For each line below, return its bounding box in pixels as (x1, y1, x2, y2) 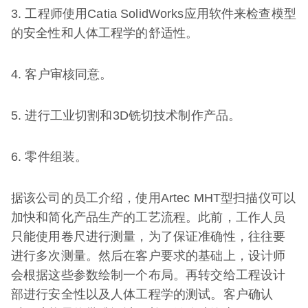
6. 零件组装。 (11, 150, 88, 164)
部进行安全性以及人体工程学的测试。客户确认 (11, 287, 274, 301)
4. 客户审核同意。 (11, 67, 113, 81)
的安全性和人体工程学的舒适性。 (11, 26, 199, 40)
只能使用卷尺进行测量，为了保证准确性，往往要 (11, 230, 286, 243)
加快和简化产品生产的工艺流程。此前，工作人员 (11, 210, 286, 224)
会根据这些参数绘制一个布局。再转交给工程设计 (11, 268, 286, 282)
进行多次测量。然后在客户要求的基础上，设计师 (11, 249, 286, 263)
